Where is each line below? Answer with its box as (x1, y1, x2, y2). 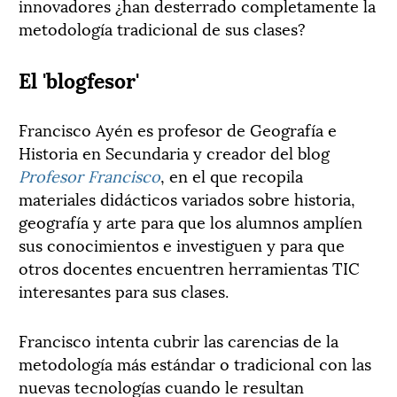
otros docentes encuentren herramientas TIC (19, 254, 360, 279)
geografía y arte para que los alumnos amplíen (19, 208, 362, 233)
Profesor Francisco (19, 162, 160, 187)
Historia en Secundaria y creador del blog (19, 139, 330, 164)
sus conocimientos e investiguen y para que (19, 231, 345, 256)
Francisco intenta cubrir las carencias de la (19, 327, 339, 352)
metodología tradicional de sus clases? (19, 15, 306, 40)
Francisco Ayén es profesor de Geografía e (19, 116, 337, 141)
